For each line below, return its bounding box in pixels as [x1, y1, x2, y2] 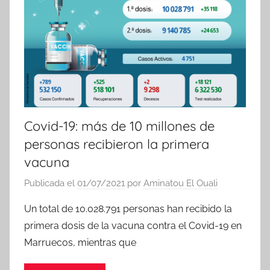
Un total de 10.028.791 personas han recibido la [24, 203, 232, 215]
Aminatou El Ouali [143, 178, 218, 189]
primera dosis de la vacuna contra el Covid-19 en [24, 220, 242, 232]
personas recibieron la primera [24, 135, 209, 152]
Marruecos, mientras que [24, 237, 136, 249]
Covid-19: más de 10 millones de [24, 117, 215, 134]
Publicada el [24, 178, 77, 189]
